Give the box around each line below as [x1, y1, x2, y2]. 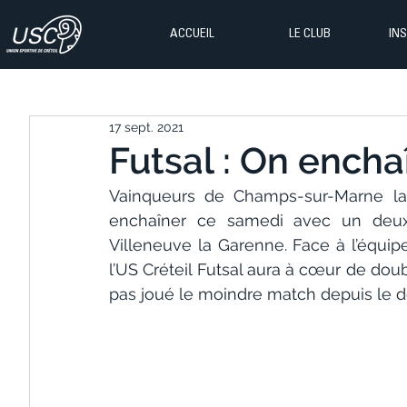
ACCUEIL [170, 28, 214, 41]
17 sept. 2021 [109, 119, 184, 134]
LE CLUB [288, 28, 331, 41]
